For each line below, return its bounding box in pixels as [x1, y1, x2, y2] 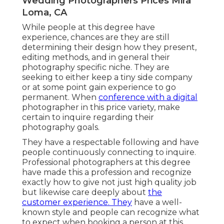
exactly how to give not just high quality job [22, 177, 196, 187]
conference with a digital [98, 92, 197, 102]
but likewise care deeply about [22, 187, 148, 197]
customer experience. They [22, 197, 132, 207]
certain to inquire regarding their [22, 112, 154, 122]
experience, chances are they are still [22, 32, 169, 42]
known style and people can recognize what [22, 207, 199, 217]
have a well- [132, 197, 182, 207]
